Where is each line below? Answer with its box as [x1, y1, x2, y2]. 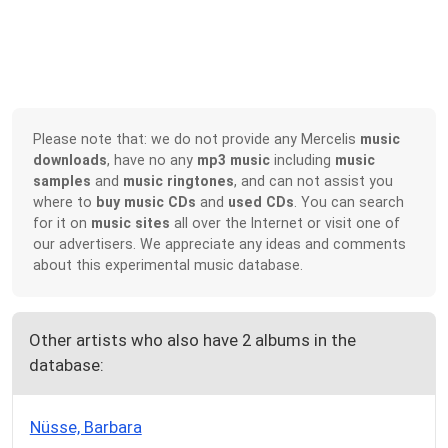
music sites [91, 215, 171, 232]
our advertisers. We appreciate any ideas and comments [33, 236, 407, 253]
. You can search [294, 194, 405, 211]
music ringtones [123, 173, 235, 190]
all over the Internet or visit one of [170, 215, 401, 232]
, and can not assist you [234, 173, 394, 190]
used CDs [228, 194, 295, 211]
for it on [33, 215, 92, 232]
